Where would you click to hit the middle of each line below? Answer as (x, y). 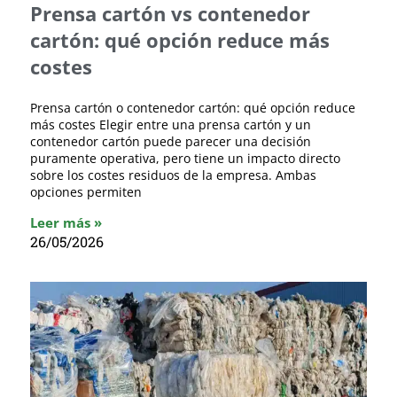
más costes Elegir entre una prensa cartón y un (171, 124)
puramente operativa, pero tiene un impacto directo (185, 158)
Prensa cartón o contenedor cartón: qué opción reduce (193, 107)
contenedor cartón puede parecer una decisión (171, 141)
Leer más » (66, 222)
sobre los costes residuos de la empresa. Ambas (173, 175)
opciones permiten (86, 191)
